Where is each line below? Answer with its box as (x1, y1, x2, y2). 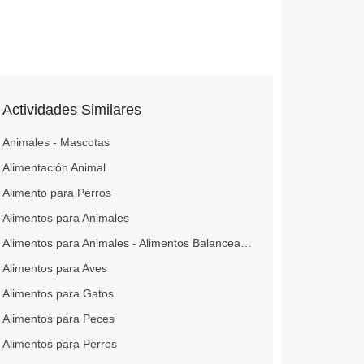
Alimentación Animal (2, 161, 106, 175)
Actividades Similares (2, 102, 141, 119)
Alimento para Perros (2, 186, 111, 200)
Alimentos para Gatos (2, 287, 114, 301)
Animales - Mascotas (2, 136, 110, 149)
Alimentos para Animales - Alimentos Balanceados (240, 236, 252, 250)
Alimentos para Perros (2, 337, 117, 351)
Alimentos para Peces (2, 312, 115, 326)
